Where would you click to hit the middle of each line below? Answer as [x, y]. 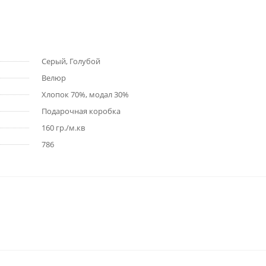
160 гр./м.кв [63, 128]
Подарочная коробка [81, 111]
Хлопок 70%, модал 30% [85, 94]
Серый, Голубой [71, 61]
